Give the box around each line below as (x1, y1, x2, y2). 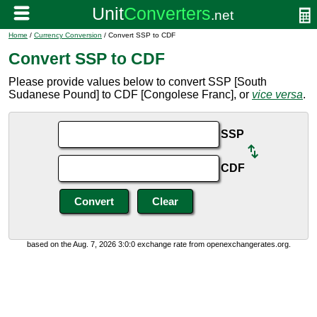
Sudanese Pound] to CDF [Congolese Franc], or (8, 88, 252, 100)
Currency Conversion (34, 31, 102, 39)
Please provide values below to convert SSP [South (8, 76, 267, 88)
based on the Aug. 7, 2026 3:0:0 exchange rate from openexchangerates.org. (26, 240, 291, 248)
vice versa (252, 88, 303, 100)
